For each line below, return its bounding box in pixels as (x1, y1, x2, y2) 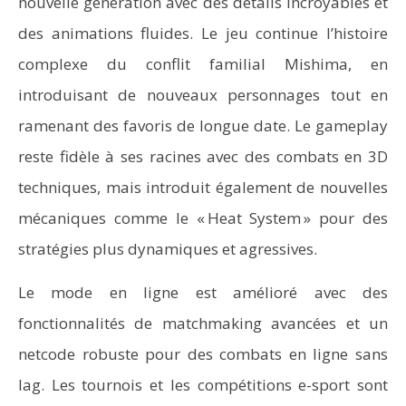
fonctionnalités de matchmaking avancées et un (18, 313, 388, 333)
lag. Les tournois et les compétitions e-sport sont (18, 374, 388, 395)
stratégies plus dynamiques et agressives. (18, 238, 317, 259)
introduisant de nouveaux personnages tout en (18, 84, 388, 105)
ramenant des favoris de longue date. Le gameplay (18, 115, 388, 136)
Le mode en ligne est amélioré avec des (18, 282, 388, 303)
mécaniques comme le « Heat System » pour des (18, 208, 388, 228)
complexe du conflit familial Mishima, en (18, 53, 388, 74)
